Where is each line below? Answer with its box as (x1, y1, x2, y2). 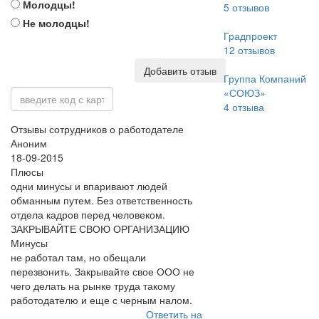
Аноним (11, 136, 47, 150)
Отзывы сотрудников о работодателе (11, 122, 184, 136)
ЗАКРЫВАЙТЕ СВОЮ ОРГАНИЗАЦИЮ (11, 221, 189, 236)
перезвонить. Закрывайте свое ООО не (11, 264, 194, 278)
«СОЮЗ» (223, 85, 266, 100)
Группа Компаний (223, 71, 306, 85)
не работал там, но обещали (11, 250, 146, 264)
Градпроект (223, 28, 277, 43)
